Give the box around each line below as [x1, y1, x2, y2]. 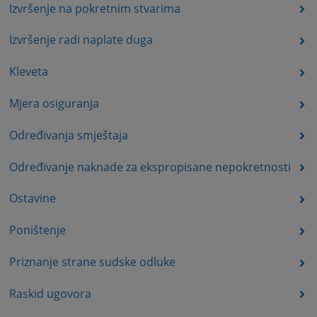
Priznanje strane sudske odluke [8, 253, 175, 270]
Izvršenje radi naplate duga [8, 32, 153, 48]
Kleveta [8, 64, 48, 80]
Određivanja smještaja [8, 127, 128, 143]
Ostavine [8, 190, 56, 207]
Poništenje [8, 222, 66, 238]
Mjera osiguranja [8, 95, 99, 111]
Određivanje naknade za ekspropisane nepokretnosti [8, 158, 291, 175]
